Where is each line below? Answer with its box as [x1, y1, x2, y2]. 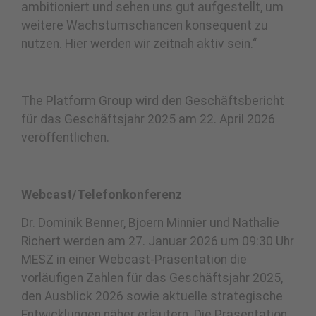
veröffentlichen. [21, 130, 109, 145]
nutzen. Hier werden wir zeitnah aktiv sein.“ [21, 37, 257, 51]
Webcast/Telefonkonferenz [21, 187, 182, 202]
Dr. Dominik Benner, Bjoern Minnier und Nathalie [21, 216, 279, 231]
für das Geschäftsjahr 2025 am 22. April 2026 [21, 111, 275, 126]
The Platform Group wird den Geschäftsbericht [21, 93, 284, 108]
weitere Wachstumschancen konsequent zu [21, 18, 268, 33]
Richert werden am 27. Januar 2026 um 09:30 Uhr [21, 234, 294, 249]
